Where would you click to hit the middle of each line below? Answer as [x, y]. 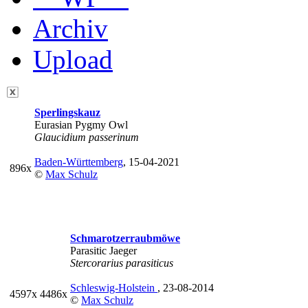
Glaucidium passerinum [87, 137]
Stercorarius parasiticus [122, 263]
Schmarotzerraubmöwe [125, 238]
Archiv [70, 29]
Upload [73, 59]
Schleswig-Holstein [114, 288]
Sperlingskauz [67, 112]
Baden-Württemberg [79, 162]
